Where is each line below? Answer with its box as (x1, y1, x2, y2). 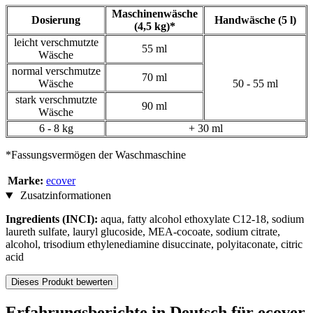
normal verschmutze (11, 65, 101, 78)
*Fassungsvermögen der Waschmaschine (6, 149, 186, 161)
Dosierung (31, 14, 80, 27)
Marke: (8, 175, 43, 187)
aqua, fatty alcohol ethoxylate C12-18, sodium (101, 213, 304, 226)
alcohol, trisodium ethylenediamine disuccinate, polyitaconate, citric (6, 238, 303, 251)
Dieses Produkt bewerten (11, 277, 112, 288)
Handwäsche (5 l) (214, 14, 296, 27)
